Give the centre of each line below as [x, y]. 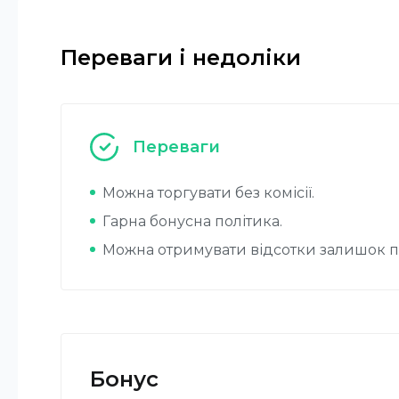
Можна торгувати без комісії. [208, 193]
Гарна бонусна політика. [192, 221]
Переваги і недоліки [181, 57]
